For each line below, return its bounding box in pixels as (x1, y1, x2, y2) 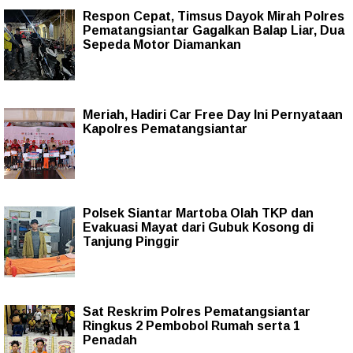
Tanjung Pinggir (83, 235, 180, 249)
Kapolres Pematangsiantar (83, 122, 247, 136)
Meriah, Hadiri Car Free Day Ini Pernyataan (83, 108, 343, 122)
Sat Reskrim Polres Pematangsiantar (83, 305, 310, 319)
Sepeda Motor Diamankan (83, 38, 241, 52)
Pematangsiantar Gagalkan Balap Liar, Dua (83, 24, 344, 38)
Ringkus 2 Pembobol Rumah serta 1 (83, 319, 300, 333)
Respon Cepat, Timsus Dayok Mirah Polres (83, 9, 344, 24)
